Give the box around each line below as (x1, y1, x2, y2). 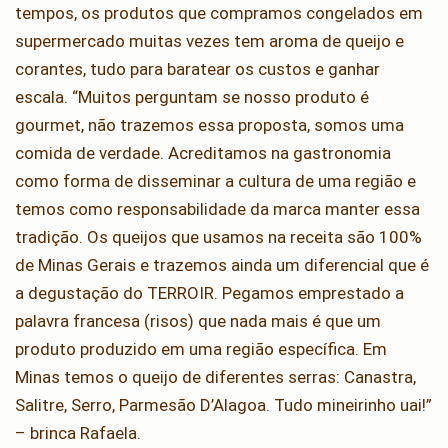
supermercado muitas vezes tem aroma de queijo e (15, 31, 404, 52)
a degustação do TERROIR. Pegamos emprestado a (15, 283, 404, 304)
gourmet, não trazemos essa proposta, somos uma (15, 115, 404, 136)
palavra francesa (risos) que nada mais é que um (15, 311, 381, 332)
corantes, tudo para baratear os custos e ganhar (15, 59, 380, 80)
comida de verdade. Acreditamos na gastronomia (15, 143, 391, 164)
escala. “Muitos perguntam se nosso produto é (15, 87, 369, 108)
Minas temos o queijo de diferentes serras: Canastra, (15, 367, 416, 388)
